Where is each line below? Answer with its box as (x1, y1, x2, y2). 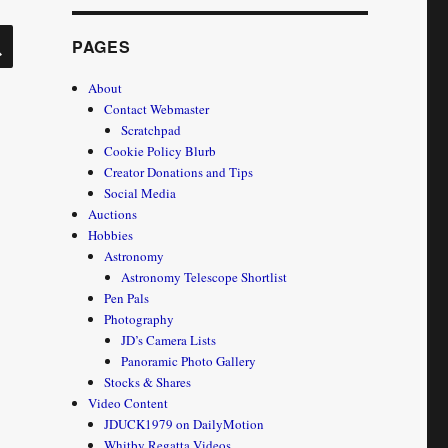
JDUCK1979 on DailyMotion (104, 415, 265, 433)
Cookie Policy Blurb (104, 142, 217, 160)
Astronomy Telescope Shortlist (120, 268, 287, 286)
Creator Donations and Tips (104, 163, 254, 181)
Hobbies (88, 226, 134, 244)
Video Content (88, 394, 169, 412)
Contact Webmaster (104, 100, 210, 118)
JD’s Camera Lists (120, 331, 216, 349)
